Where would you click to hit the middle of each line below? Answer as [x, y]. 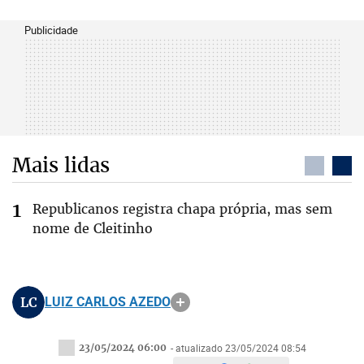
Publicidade [51, 30]
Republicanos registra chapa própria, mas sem [182, 209]
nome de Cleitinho [93, 228]
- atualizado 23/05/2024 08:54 [238, 348]
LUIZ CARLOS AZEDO [108, 302]
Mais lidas [61, 165]
